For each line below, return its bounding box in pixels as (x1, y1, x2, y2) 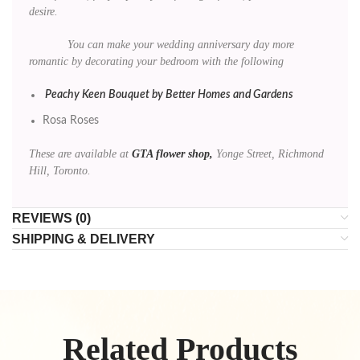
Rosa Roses (43, 114, 99, 126)
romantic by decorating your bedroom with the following (29, 55, 284, 67)
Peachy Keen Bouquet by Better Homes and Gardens (45, 88, 293, 100)
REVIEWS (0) (12, 211, 91, 225)
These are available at (29, 147, 132, 160)
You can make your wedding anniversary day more (29, 38, 294, 51)
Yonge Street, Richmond (213, 147, 324, 160)
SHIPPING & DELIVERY (12, 231, 155, 246)
